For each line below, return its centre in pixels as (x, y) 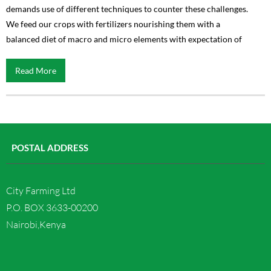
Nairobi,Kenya (36, 224)
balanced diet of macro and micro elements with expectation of (124, 39)
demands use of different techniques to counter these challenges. (127, 9)
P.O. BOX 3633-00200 (52, 207)
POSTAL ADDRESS (50, 148)
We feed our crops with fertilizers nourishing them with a (113, 24)
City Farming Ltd (41, 191)
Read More (36, 70)
